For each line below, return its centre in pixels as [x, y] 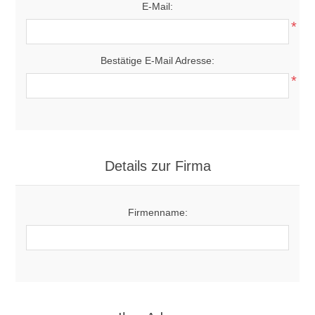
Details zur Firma [157, 166]
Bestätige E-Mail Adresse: [157, 60]
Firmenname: [157, 212]
